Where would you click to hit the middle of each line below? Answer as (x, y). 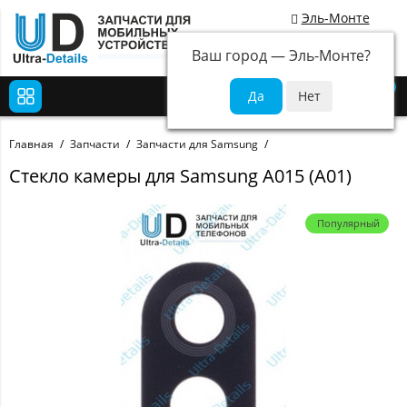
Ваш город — (240, 55)
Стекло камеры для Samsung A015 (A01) (180, 176)
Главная (31, 144)
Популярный (348, 223)
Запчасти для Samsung (197, 144)
